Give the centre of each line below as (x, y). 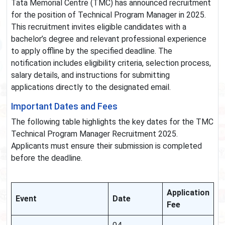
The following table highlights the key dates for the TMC (112, 122)
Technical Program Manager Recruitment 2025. (94, 134)
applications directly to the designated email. (91, 87)
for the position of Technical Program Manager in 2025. (108, 15)
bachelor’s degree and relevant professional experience (109, 39)
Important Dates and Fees (64, 107)
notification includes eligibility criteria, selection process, (111, 63)
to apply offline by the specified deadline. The (92, 51)
